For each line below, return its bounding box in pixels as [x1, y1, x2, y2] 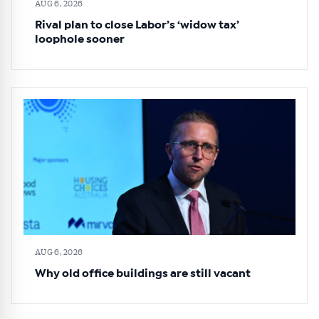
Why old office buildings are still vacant [35, 268, 251, 280]
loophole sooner [35, 33, 125, 46]
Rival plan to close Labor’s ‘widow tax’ [35, 19, 239, 31]
